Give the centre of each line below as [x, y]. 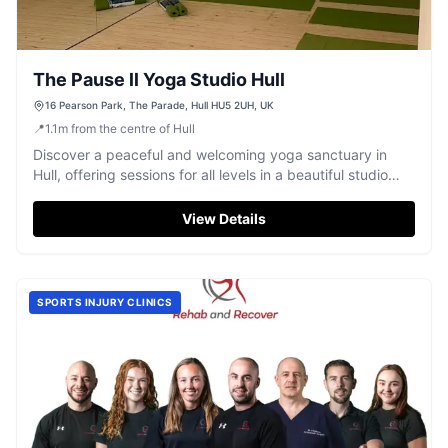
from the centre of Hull [133, 128]
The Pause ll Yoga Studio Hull [159, 79]
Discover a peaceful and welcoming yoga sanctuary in [210, 154]
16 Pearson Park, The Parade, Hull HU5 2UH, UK [159, 105]
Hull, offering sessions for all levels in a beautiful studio [210, 174]
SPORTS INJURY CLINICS [105, 302]
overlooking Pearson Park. [118, 194]
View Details [224, 218]
